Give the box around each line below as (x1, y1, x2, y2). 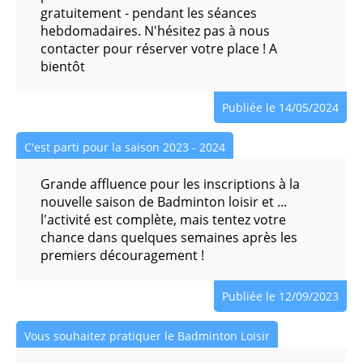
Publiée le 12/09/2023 (222, 288, 339, 304)
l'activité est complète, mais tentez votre (41, 211, 286, 228)
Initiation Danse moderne (12, 216, 169, 234)
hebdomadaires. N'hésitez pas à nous (41, 22, 270, 40)
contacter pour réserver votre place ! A (41, 40, 277, 58)
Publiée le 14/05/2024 (222, 100, 339, 115)
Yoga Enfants (12, 259, 92, 277)
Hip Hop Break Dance (12, 130, 143, 148)
